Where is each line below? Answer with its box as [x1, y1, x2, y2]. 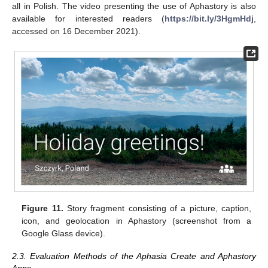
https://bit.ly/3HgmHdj [165, 13, 254, 23]
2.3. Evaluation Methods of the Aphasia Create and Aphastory [12, 251, 256, 261]
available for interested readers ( [12, 13, 165, 23]
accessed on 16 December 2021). [12, 26, 141, 36]
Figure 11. [22, 203, 63, 214]
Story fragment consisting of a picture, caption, [63, 203, 251, 214]
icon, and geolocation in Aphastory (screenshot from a [22, 216, 251, 226]
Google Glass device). [22, 229, 106, 239]
